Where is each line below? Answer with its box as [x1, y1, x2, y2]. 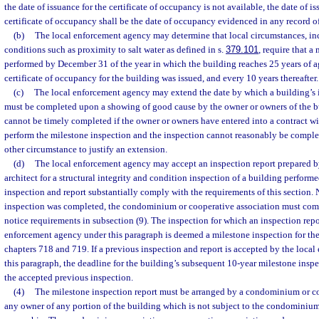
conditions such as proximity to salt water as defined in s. [4, 44, 226, 55]
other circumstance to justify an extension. [4, 144, 167, 155]
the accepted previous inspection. [4, 272, 133, 283]
